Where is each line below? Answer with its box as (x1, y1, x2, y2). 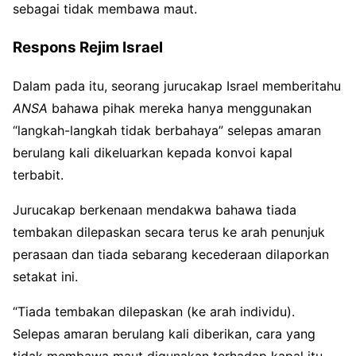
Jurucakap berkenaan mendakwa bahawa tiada (13, 202, 296, 219)
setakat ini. (13, 269, 78, 285)
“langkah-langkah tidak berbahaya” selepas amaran (13, 122, 321, 139)
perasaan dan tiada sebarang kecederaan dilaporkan (13, 246, 329, 263)
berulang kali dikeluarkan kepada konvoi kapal (13, 145, 292, 161)
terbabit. (13, 167, 64, 184)
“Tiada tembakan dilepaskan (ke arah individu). (13, 304, 295, 320)
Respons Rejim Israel (13, 37, 163, 56)
